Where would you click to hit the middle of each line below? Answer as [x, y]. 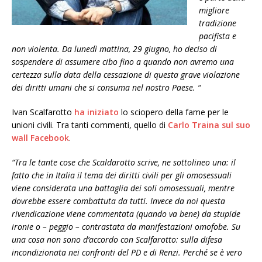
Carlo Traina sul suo [209, 125]
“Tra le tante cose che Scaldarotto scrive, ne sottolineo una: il [124, 162]
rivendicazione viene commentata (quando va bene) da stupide [126, 214]
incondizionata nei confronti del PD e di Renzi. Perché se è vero [127, 252]
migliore [214, 10]
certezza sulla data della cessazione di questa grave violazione [126, 75]
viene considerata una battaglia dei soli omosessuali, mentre [123, 188]
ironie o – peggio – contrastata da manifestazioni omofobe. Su [126, 227]
